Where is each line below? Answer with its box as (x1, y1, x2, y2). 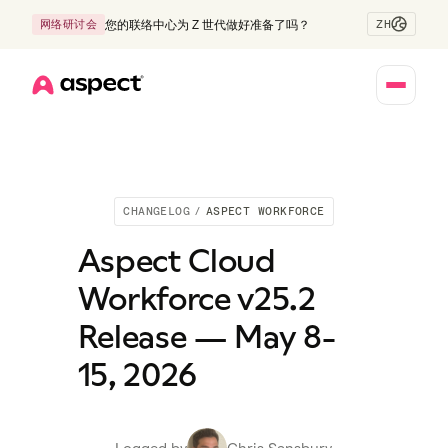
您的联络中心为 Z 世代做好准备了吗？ (105, 17, 311, 32)
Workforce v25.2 (77, 281, 316, 317)
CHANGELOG (123, 204, 191, 218)
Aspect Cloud (77, 243, 276, 279)
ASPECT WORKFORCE (205, 204, 325, 218)
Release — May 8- (77, 319, 336, 355)
